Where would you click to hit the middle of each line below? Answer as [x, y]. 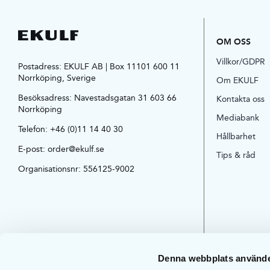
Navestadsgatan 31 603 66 [125, 98]
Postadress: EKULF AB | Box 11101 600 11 [99, 67]
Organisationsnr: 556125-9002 [76, 169]
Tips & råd [236, 155]
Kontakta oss [241, 99]
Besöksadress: [46, 98]
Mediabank [238, 118]
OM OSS [234, 41]
